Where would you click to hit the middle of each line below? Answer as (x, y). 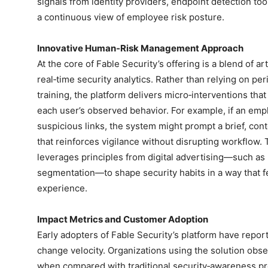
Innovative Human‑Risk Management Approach (140, 48)
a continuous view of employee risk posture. (131, 17)
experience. (62, 188)
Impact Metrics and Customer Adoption (123, 220)
